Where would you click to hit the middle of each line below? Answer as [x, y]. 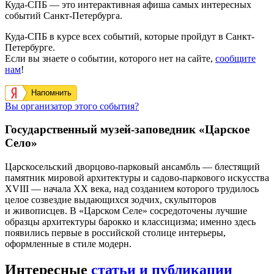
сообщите [235, 58]
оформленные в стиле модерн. [68, 244]
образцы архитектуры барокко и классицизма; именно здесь [130, 222]
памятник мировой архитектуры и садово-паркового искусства [137, 178]
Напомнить [51, 92]
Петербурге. [30, 47]
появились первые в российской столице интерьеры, [115, 233]
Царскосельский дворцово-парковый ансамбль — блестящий [132, 167]
